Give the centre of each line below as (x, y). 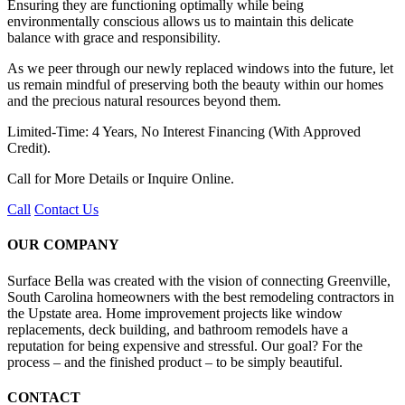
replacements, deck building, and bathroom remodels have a (178, 329)
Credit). (29, 148)
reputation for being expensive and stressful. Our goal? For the (185, 345)
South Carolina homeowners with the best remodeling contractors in (201, 297)
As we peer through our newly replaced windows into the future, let (200, 69)
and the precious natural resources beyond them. (144, 101)
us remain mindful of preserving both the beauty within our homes (195, 85)
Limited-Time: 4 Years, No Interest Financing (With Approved (184, 132)
